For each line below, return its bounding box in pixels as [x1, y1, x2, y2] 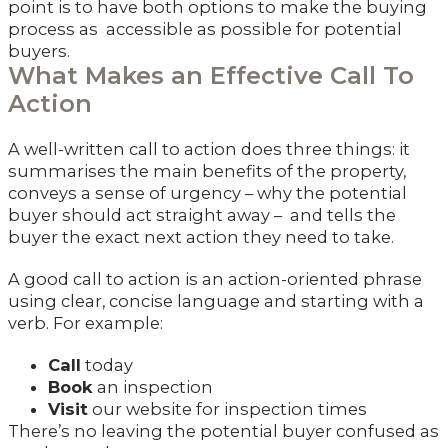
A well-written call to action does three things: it [8, 138, 410, 159]
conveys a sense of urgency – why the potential [8, 182, 407, 203]
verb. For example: [8, 312, 163, 333]
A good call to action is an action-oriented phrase [8, 268, 422, 289]
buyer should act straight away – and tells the [8, 204, 396, 225]
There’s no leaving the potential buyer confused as [8, 420, 439, 441]
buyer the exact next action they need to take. [8, 226, 394, 247]
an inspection [93, 376, 213, 397]
